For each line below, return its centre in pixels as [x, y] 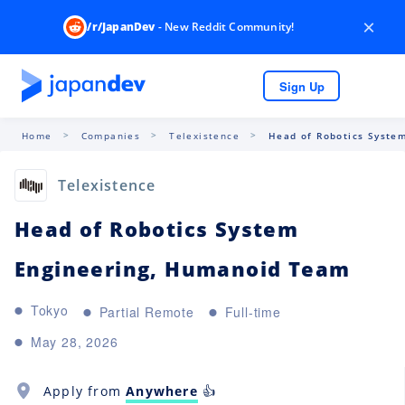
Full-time [253, 311]
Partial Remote [146, 311]
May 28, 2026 [74, 342]
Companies [111, 135]
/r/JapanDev [121, 27]
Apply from [85, 391]
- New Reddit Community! [225, 27]
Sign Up [301, 86]
